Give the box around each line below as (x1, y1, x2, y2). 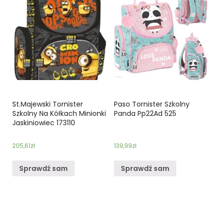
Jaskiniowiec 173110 (12, 118, 75, 128)
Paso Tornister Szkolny (113, 99, 190, 110)
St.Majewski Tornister (12, 99, 83, 110)
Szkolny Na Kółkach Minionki (12, 109, 106, 119)
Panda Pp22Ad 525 (113, 109, 176, 119)
